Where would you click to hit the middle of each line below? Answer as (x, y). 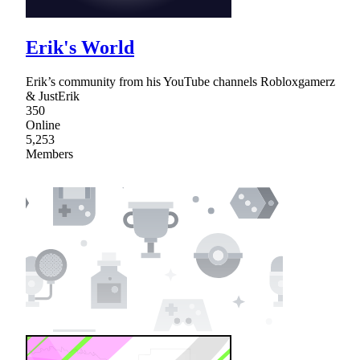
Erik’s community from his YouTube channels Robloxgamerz (180, 81)
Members (49, 153)
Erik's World (80, 48)
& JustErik (53, 96)
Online (43, 125)
